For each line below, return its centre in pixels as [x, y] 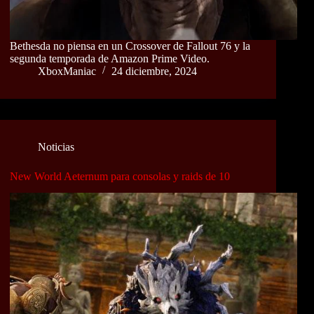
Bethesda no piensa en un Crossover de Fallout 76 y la [130, 46]
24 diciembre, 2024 [154, 71]
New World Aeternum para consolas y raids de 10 [120, 176]
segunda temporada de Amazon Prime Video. [110, 58]
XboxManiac [67, 71]
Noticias [56, 146]
